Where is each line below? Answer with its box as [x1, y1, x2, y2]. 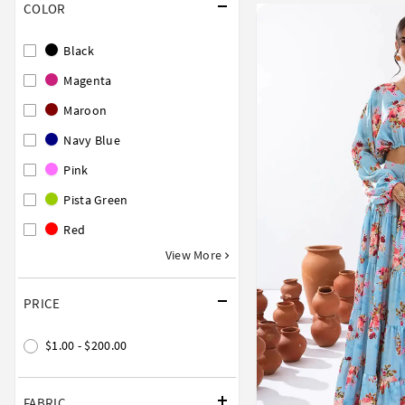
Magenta [61, 71, 112, 89]
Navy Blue [61, 131, 120, 148]
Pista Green [61, 191, 128, 208]
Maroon [61, 101, 108, 118]
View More [165, 246, 225, 263]
